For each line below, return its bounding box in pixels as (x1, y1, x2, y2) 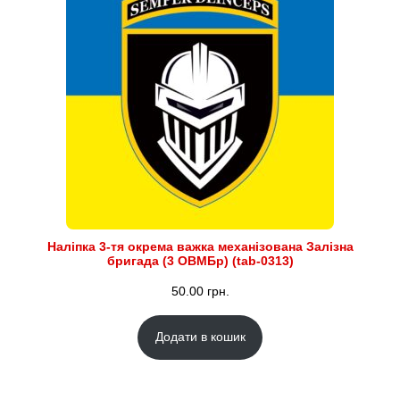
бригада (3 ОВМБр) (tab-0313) (106, 254, 294, 269)
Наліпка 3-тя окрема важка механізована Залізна (46, 240, 354, 254)
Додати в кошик (154, 330, 246, 345)
